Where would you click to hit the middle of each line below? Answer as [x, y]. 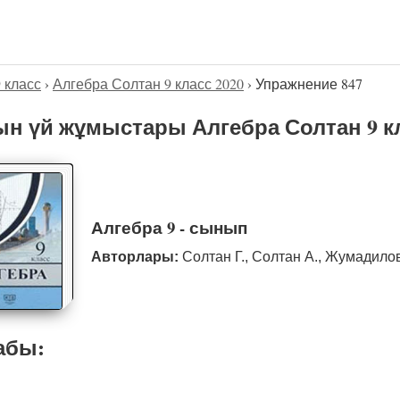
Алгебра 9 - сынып [169, 227]
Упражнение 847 [309, 83]
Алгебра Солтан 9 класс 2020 [148, 83]
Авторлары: [134, 257]
